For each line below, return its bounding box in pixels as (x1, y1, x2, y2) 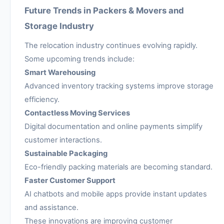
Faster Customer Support (24, 176, 115, 185)
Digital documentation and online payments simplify (24, 122, 202, 131)
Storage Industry (24, 20, 94, 31)
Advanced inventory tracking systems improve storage (24, 81, 213, 91)
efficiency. (24, 95, 59, 104)
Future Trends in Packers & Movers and (24, 5, 184, 15)
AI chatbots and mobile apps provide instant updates (24, 189, 207, 199)
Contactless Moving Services (24, 108, 130, 118)
